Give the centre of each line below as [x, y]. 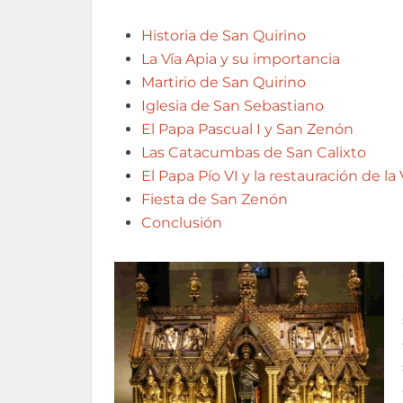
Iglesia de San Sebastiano [233, 106]
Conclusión [182, 223]
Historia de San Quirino [224, 36]
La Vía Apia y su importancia [241, 59]
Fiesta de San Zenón [215, 199]
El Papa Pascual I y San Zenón [247, 129]
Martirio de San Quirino [224, 82]
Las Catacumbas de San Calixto [254, 152]
